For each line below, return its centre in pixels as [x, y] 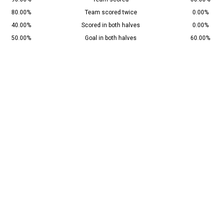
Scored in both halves [111, 25]
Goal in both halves [111, 38]
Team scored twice [111, 13]
